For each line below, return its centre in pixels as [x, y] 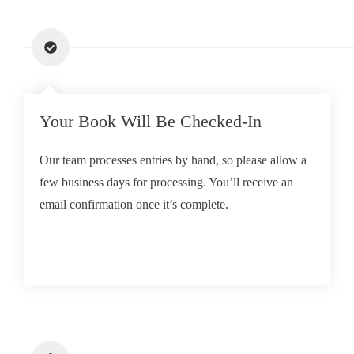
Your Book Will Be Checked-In [151, 121]
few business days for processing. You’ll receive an [166, 182]
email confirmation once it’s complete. [134, 204]
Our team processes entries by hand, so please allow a [173, 160]
